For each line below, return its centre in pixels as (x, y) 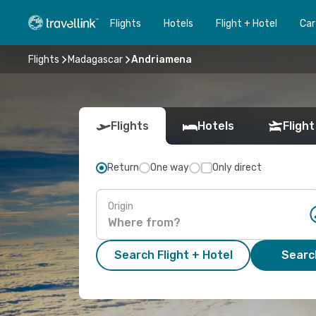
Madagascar (95, 59)
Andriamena (162, 59)
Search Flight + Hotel (173, 255)
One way (170, 168)
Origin (121, 206)
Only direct (237, 168)
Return (123, 168)
